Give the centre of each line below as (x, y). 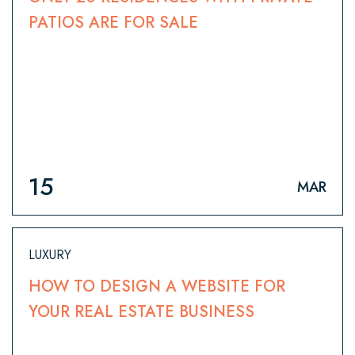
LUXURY (50, 255)
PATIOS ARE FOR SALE (113, 23)
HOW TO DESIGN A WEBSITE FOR (157, 287)
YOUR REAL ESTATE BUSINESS (141, 312)
